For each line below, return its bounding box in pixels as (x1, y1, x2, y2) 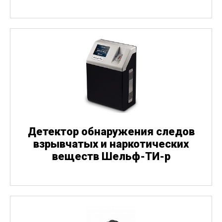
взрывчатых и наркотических (33, 138, 189, 151)
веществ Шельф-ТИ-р (52, 150, 170, 163)
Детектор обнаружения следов (27, 125, 195, 138)
